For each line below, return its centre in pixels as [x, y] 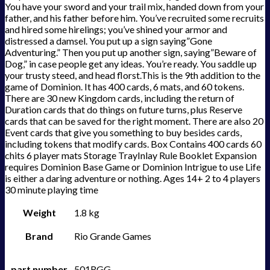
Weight [39, 213]
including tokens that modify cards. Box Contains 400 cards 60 [133, 144]
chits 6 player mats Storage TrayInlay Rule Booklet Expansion [131, 155]
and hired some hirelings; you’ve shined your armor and [116, 30]
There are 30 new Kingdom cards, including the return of [120, 98]
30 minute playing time [52, 190]
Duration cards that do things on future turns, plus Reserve [124, 110]
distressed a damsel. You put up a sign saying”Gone [108, 41]
